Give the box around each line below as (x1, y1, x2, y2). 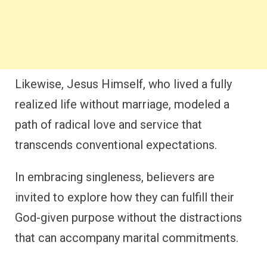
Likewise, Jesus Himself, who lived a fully (15, 77, 232, 92)
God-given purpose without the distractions (15, 210, 242, 225)
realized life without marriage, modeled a (15, 97, 229, 112)
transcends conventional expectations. (15, 138, 217, 153)
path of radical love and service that (15, 117, 202, 132)
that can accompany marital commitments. (15, 231, 238, 246)
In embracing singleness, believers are (15, 170, 215, 185)
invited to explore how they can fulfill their (15, 190, 234, 205)
